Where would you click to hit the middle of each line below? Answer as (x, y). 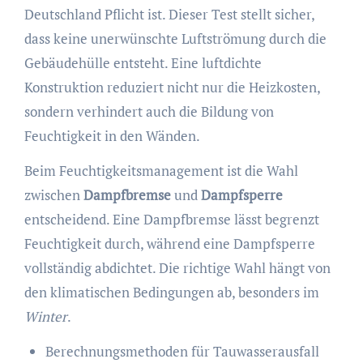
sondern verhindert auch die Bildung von (149, 112)
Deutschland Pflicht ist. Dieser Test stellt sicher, (169, 15)
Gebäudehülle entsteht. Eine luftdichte (143, 63)
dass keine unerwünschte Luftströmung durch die (175, 39)
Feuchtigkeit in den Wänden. (112, 136)
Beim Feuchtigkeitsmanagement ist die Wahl (161, 171)
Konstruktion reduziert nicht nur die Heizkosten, (172, 88)
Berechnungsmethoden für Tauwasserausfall (182, 352)
